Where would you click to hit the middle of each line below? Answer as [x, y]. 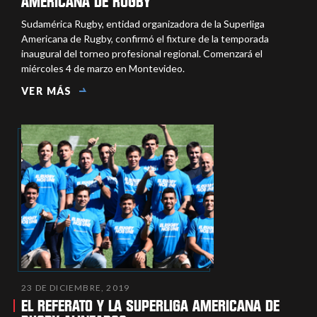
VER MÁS [47, 91]
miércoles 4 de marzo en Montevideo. [103, 68]
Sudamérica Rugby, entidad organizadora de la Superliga [143, 23]
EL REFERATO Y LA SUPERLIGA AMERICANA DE [150, 306]
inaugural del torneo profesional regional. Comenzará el [142, 53]
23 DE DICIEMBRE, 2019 [76, 288]
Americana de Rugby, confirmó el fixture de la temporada [145, 38]
